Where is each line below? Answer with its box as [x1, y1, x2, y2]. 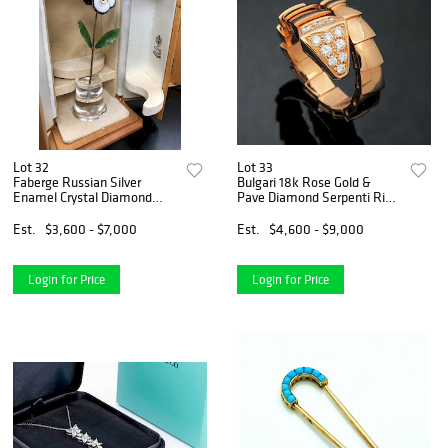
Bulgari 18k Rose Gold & [237, 172, 372, 191]
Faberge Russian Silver [13, 172, 141, 191]
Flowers [13, 202, 57, 221]
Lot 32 [13, 157, 49, 176]
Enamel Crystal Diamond [13, 187, 152, 206]
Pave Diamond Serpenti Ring [237, 187, 400, 206]
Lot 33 [237, 157, 274, 176]
